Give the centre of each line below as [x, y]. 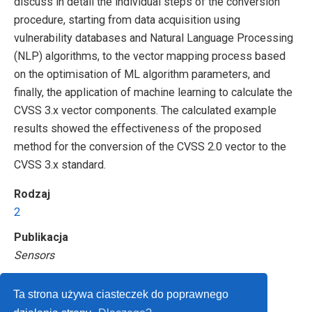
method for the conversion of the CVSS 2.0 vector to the [150, 146]
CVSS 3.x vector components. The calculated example [145, 110]
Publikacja [41, 237]
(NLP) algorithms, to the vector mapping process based [150, 56]
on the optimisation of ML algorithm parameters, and [142, 74]
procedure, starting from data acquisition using [127, 19]
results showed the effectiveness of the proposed [138, 128]
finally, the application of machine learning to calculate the [153, 92]
